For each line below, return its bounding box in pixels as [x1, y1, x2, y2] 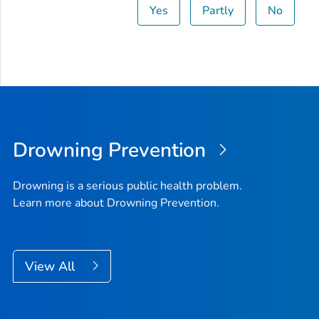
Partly [202, 2, 234, 19]
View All [25, 258, 78, 276]
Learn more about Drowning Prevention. [13, 195, 219, 211]
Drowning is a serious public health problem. [13, 178, 242, 194]
